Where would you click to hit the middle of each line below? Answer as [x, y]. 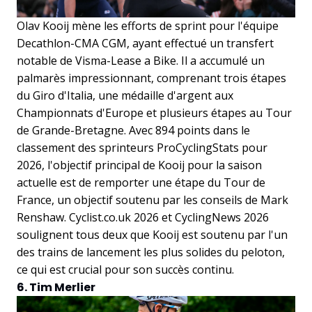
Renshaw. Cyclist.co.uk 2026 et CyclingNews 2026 [143, 218]
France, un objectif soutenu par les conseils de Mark [153, 200]
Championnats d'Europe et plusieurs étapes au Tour [154, 113]
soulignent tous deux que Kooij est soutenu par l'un [152, 235]
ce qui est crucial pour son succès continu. [125, 270]
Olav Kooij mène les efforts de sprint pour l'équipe [148, 26]
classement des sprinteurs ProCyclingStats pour [142, 148]
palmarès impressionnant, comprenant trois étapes [151, 78]
